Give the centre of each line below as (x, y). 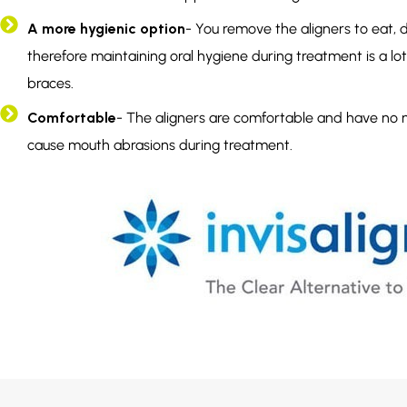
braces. (50, 84)
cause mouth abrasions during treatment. (160, 145)
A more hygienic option (106, 29)
